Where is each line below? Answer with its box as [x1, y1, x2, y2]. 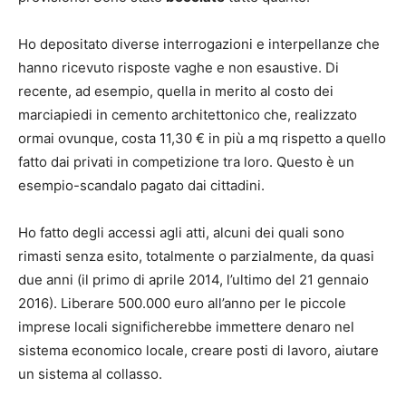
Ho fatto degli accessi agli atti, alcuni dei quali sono [18, 224, 344, 242]
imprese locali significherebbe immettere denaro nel [18, 318, 354, 336]
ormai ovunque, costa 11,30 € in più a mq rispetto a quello [18, 130, 386, 148]
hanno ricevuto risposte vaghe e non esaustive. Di [18, 59, 339, 77]
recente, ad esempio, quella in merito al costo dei [18, 82, 333, 101]
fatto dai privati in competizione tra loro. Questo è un [18, 153, 354, 171]
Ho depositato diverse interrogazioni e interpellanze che [18, 35, 380, 53]
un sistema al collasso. [18, 365, 162, 383]
